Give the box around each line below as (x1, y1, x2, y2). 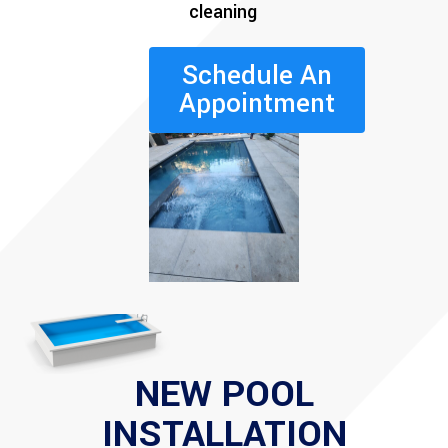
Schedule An (182, 56, 333, 94)
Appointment (179, 84, 336, 122)
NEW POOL (134, 368, 314, 421)
